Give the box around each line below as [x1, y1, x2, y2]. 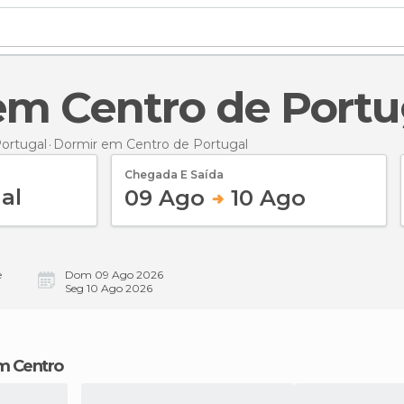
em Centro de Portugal [101, 135, 248, 152]
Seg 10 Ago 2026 [65, 281, 152, 295]
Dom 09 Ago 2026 [65, 268, 163, 281]
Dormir [53, 135, 101, 152]
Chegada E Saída [124, 167, 224, 181]
